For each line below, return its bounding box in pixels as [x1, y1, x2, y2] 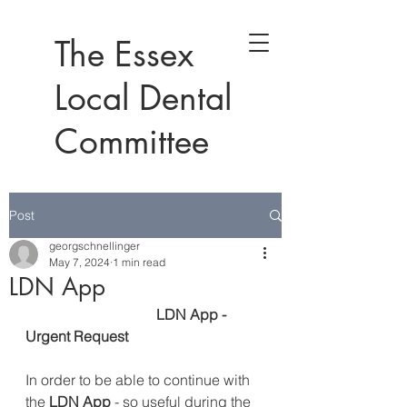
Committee [55, 120, 209, 164]
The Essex [55, 33, 194, 76]
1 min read [113, 255, 165, 269]
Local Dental [55, 76, 232, 120]
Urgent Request [25, 327, 128, 345]
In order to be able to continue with [25, 371, 253, 389]
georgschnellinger [49, 239, 140, 253]
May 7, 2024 [49, 255, 110, 269]
